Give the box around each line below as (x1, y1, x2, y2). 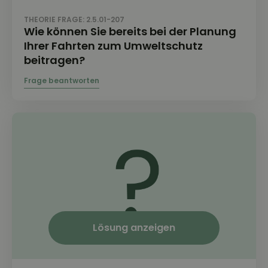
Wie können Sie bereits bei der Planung (24, 24, 236, 39)
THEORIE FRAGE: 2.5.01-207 (24, 14, 124, 25)
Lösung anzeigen (93, 221, 175, 234)
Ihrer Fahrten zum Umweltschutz (24, 38, 203, 54)
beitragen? (24, 53, 85, 68)
